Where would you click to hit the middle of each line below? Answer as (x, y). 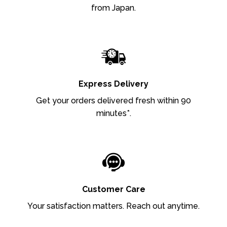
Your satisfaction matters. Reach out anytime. (113, 206)
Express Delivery (113, 84)
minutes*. (113, 113)
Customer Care (113, 190)
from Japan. (113, 8)
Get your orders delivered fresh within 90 (113, 100)
